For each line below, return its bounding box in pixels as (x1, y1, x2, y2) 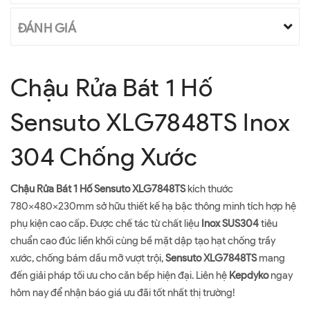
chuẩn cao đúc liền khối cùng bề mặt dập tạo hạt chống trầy (10, 235, 275, 247)
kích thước (185, 183, 233, 195)
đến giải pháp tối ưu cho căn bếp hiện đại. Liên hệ (10, 269, 229, 282)
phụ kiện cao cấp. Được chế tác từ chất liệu (10, 217, 201, 230)
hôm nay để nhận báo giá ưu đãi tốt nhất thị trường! (10, 286, 235, 299)
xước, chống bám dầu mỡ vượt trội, (10, 252, 165, 264)
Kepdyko (229, 269, 268, 282)
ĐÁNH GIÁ (18, 21, 76, 36)
